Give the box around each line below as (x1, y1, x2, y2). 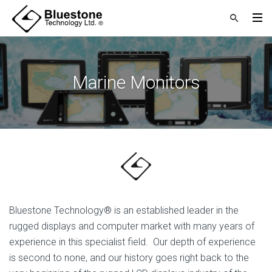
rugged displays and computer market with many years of (9, 220, 254, 232)
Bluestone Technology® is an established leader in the (9, 205, 239, 216)
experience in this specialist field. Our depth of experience (9, 236, 256, 248)
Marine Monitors (72, 72, 200, 93)
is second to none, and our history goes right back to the (9, 252, 249, 263)
